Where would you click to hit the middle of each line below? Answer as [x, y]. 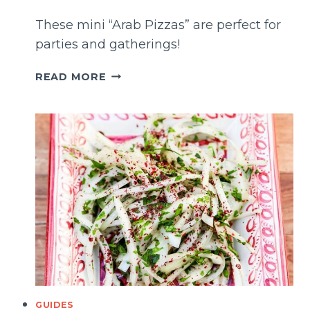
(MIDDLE [130, 89]
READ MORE [71, 76]
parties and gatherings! [108, 44]
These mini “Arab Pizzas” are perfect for [158, 25]
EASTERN [133, 105]
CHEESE [128, 121]
